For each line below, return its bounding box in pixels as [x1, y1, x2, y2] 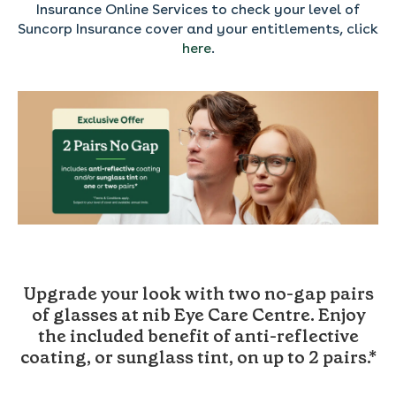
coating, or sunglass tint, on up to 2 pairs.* [19, 345, 377, 369]
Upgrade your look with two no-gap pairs [22, 281, 374, 305]
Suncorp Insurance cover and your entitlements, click [18, 20, 378, 37]
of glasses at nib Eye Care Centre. [31, 302, 318, 326]
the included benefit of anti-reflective [37, 324, 359, 347]
